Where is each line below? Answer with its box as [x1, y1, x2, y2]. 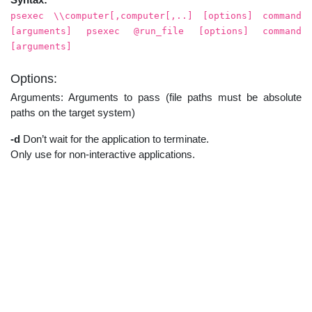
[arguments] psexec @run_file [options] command [10, 25, 302, 36]
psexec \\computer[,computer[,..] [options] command [10, 10, 302, 21]
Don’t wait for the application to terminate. [20, 132, 209, 145]
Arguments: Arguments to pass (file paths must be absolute [10, 91, 302, 103]
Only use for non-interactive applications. [10, 148, 195, 160]
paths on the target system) [10, 106, 135, 118]
